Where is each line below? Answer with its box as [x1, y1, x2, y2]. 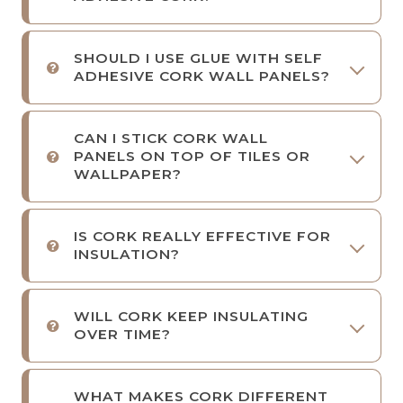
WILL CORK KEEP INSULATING [74, 307, 309, 325]
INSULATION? [74, 245, 180, 263]
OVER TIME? [74, 325, 171, 343]
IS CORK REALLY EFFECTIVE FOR [74, 227, 331, 245]
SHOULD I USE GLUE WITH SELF [74, 49, 323, 67]
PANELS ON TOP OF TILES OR [74, 147, 310, 165]
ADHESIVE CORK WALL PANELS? [74, 67, 330, 85]
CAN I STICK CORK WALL [74, 129, 268, 147]
